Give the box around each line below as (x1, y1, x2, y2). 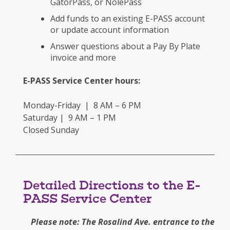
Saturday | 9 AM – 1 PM (23, 112, 116, 124)
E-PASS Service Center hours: (23, 75, 140, 87)
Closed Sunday (23, 124, 79, 136)
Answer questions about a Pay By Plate (50, 41, 200, 52)
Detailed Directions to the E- (23, 180, 201, 193)
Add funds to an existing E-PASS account (50, 13, 205, 25)
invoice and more (50, 52, 116, 64)
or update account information (50, 24, 169, 36)
